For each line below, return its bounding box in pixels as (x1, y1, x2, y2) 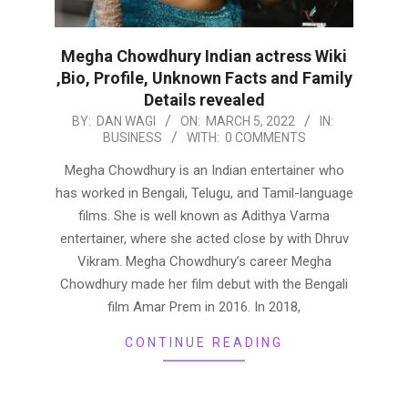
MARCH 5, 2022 (206, 114, 295, 128)
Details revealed (143, 90, 265, 109)
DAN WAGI (97, 114, 156, 128)
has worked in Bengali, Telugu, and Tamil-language (55, 185, 353, 201)
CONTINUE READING (125, 335, 283, 350)
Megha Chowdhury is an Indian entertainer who (64, 162, 344, 178)
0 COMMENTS (224, 130, 306, 145)
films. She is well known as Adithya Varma (78, 208, 330, 224)
